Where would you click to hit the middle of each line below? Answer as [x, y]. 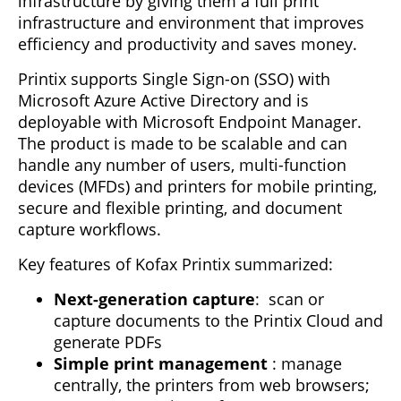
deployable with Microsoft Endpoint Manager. [190, 121]
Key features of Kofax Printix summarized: [175, 264]
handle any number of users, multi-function [182, 164]
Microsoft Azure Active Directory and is [163, 100]
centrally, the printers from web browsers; [212, 384]
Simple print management [161, 363]
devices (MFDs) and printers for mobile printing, [197, 186]
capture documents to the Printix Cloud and [218, 320]
